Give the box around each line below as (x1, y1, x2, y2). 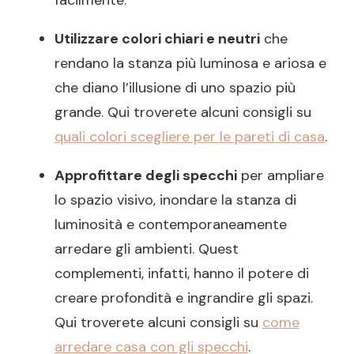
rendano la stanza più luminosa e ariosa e (55, 54, 326, 73)
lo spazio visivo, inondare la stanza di (55, 190, 296, 210)
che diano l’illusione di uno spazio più (55, 78, 296, 98)
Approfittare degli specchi (55, 166, 237, 186)
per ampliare (237, 166, 324, 186)
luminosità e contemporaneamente (55, 215, 287, 235)
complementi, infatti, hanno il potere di (55, 264, 309, 284)
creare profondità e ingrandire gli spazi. (55, 288, 313, 308)
